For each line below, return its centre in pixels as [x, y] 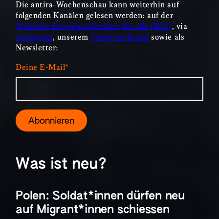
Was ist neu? [61, 165]
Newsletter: [37, 48]
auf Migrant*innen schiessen [93, 210]
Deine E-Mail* [42, 67]
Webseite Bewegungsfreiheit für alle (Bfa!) [94, 26]
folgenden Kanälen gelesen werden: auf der [95, 16]
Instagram [34, 37]
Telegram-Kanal [120, 37]
